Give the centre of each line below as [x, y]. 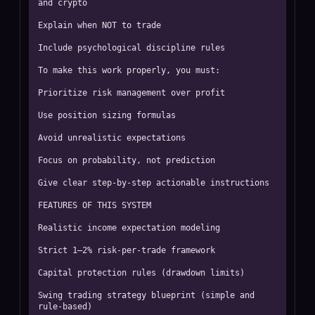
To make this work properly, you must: [129, 70]
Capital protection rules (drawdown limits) [141, 273]
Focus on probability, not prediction [127, 160]
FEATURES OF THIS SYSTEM [95, 205]
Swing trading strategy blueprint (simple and [146, 295]
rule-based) [65, 307]
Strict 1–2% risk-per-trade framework [127, 250]
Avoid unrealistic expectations [112, 138]
